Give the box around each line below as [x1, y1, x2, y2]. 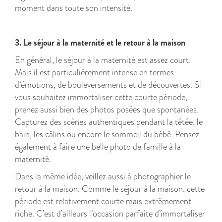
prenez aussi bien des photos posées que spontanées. [15, 103, 199, 116]
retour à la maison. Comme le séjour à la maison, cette [15, 182, 205, 195]
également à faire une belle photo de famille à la [15, 140, 181, 153]
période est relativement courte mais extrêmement [15, 195, 191, 208]
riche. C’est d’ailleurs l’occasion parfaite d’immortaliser [15, 207, 205, 220]
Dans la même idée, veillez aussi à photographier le [15, 170, 191, 183]
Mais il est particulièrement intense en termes [15, 66, 174, 79]
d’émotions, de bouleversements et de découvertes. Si [15, 78, 201, 91]
